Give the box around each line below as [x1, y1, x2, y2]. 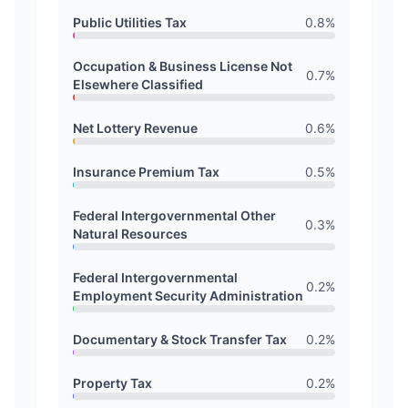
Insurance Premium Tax [73, 164, 219, 179]
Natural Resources [73, 226, 188, 241]
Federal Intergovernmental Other [73, 208, 276, 223]
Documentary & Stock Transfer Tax [73, 331, 287, 347]
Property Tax [73, 375, 152, 391]
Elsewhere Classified [73, 76, 203, 92]
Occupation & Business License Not [73, 58, 292, 74]
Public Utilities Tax [73, 15, 187, 30]
